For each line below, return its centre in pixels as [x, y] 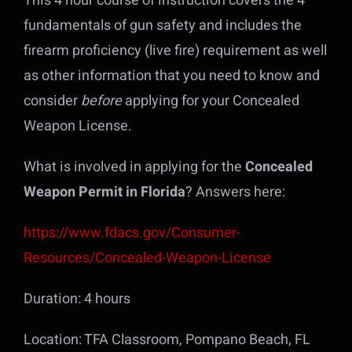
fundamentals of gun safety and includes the [162, 26]
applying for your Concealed [210, 101]
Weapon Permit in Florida [104, 192]
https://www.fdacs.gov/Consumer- [132, 233]
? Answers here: [235, 192]
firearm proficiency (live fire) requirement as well [175, 51]
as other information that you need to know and [171, 76]
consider [52, 101]
